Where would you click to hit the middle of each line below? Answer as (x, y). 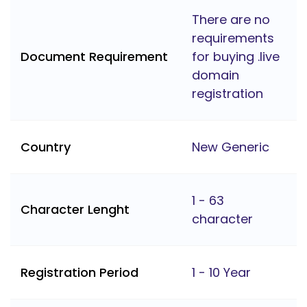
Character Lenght (75, 210)
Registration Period (79, 273)
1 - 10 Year (221, 273)
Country (46, 147)
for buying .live (236, 57)
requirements (233, 38)
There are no (231, 20)
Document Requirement (94, 57)
